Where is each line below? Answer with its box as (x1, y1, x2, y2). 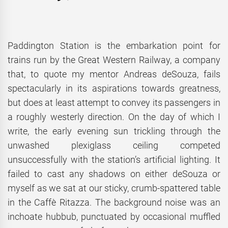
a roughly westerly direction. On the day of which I (8, 111, 220, 123)
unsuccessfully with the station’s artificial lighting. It (8, 154, 220, 165)
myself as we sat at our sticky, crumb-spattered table (8, 183, 220, 194)
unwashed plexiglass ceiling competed (8, 140, 220, 151)
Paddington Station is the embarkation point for (8, 40, 220, 51)
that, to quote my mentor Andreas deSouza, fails (8, 69, 220, 80)
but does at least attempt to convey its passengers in (8, 97, 220, 108)
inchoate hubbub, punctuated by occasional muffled (8, 211, 220, 222)
